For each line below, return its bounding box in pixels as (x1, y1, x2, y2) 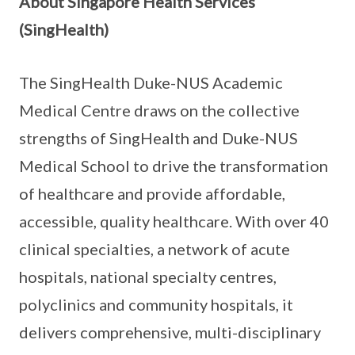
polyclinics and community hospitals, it (19, 295, 293, 315)
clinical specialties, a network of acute (19, 239, 290, 259)
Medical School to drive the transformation (19, 156, 328, 176)
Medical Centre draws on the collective (19, 101, 300, 120)
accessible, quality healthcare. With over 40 (19, 212, 329, 231)
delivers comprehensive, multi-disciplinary (19, 323, 321, 342)
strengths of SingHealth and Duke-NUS (19, 128, 298, 148)
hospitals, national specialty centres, (19, 267, 277, 287)
